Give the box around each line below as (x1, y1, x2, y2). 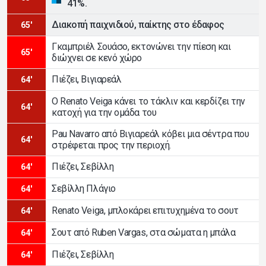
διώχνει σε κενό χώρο (52, 52, 142, 64)
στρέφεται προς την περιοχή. (52, 139, 171, 151)
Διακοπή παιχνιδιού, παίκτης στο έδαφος (52, 19, 224, 31)
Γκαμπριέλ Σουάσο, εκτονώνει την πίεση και (52, 40, 231, 52)
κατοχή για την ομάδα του (52, 106, 157, 118)
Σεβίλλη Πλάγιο (52, 183, 116, 195)
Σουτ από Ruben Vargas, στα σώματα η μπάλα (52, 227, 236, 239)
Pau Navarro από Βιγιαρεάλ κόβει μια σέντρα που (52, 128, 249, 140)
